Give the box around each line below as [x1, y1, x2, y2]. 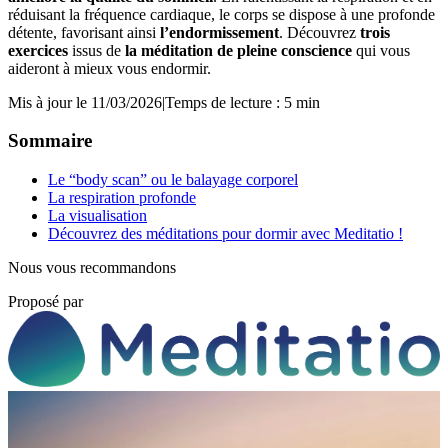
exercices [8, 41, 68, 59]
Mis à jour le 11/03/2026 [8, 93, 162, 111]
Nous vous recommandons [8, 258, 176, 276]
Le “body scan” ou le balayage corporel [48, 170, 298, 188]
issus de [68, 41, 125, 59]
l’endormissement [160, 23, 279, 41]
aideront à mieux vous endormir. [8, 59, 211, 77]
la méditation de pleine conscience [125, 41, 352, 59]
